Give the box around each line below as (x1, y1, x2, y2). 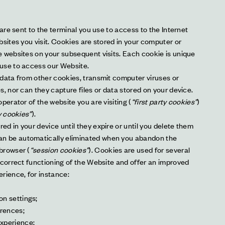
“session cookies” (30, 144, 89, 155)
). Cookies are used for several (88, 144, 190, 155)
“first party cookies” (131, 96, 197, 106)
